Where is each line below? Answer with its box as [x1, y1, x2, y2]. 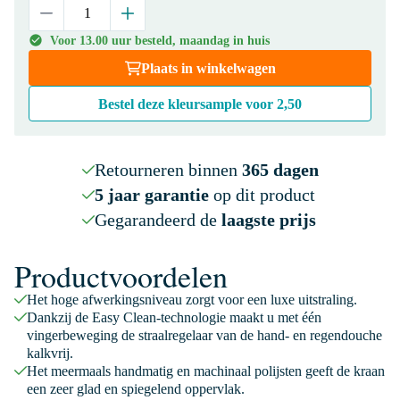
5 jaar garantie [94, 185, 209, 204]
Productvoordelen [14, 255, 228, 296]
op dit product [208, 185, 315, 204]
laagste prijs [221, 210, 316, 229]
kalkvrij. [27, 346, 73, 361]
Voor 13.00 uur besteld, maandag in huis [50, 34, 270, 47]
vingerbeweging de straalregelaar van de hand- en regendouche [27, 328, 382, 343]
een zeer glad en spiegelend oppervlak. [27, 381, 245, 396]
